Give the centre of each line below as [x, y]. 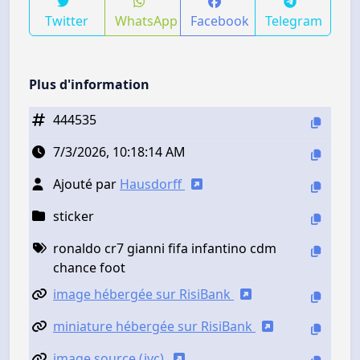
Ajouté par [86, 184]
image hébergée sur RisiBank [143, 294]
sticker [74, 216]
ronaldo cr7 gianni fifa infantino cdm [165, 248]
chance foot [89, 267]
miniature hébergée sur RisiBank [154, 326]
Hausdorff [152, 184]
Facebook [219, 20]
